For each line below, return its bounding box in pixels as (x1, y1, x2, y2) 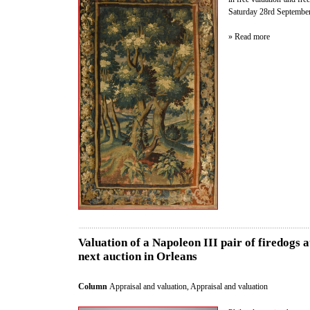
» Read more (228, 31, 270, 42)
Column (78, 282, 109, 292)
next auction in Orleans (78, 250, 197, 264)
